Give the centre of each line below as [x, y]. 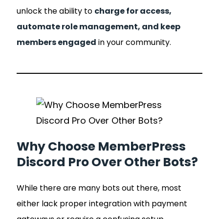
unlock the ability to [55, 11]
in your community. [134, 43]
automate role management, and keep [99, 27]
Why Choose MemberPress [101, 146]
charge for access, [133, 11]
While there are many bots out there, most [99, 188]
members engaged [56, 43]
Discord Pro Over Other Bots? [107, 162]
